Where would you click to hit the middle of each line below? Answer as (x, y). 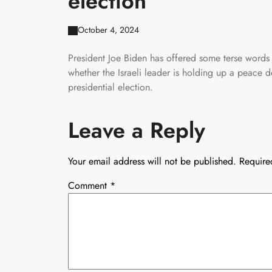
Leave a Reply (137, 130)
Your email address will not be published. (152, 161)
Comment (89, 185)
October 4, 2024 (108, 29)
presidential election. (110, 87)
